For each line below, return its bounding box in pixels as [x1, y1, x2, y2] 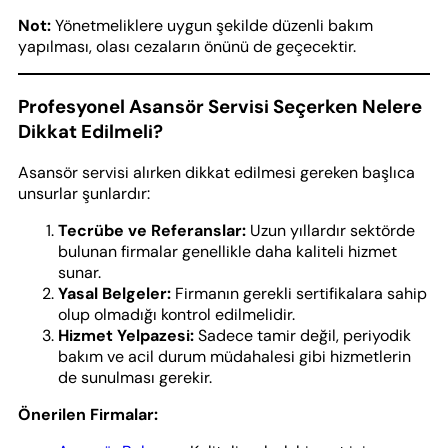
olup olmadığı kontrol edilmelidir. [58, 304, 295, 326]
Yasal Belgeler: [58, 283, 171, 305]
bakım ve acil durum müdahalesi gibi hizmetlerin [58, 346, 411, 368]
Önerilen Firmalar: [18, 404, 158, 426]
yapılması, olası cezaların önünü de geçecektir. [18, 35, 356, 57]
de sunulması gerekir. [58, 367, 212, 389]
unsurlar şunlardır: [18, 183, 150, 205]
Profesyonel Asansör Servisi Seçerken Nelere [18, 93, 422, 119]
